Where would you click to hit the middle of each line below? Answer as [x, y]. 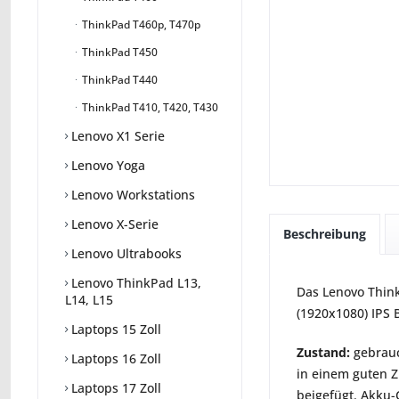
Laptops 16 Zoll [114, 359]
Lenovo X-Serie [113, 224]
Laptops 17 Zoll [114, 388]
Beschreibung [325, 234]
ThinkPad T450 [118, 53]
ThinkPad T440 [118, 80]
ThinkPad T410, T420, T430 [149, 108]
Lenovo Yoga [106, 166]
